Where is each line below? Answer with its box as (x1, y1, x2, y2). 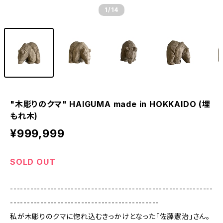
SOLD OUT (10, 157, 56, 167)
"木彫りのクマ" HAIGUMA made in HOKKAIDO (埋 (10, 99, 211, 109)
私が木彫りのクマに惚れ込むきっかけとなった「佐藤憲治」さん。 (10, 212, 210, 221)
